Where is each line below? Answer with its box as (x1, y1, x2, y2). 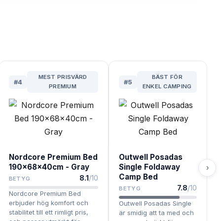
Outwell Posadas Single (119, 199, 192, 208)
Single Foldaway (119, 162, 181, 172)
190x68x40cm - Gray (8, 162, 89, 172)
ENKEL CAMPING (142, 83, 192, 90)
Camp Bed (119, 172, 158, 182)
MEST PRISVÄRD (38, 74, 87, 81)
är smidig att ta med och (119, 209, 194, 217)
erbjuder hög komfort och (8, 199, 88, 207)
